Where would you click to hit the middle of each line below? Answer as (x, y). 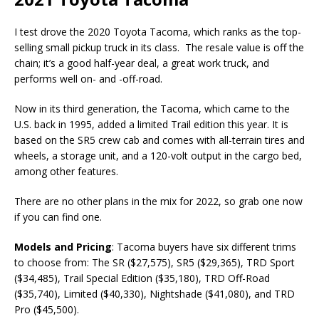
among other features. (66, 171)
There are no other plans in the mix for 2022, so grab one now (158, 201)
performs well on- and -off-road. (88, 78)
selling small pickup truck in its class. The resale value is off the (159, 47)
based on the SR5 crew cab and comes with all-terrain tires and (159, 140)
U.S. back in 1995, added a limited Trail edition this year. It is (151, 124)
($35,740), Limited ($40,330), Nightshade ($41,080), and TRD (155, 293)
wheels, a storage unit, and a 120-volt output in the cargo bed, (158, 155)
